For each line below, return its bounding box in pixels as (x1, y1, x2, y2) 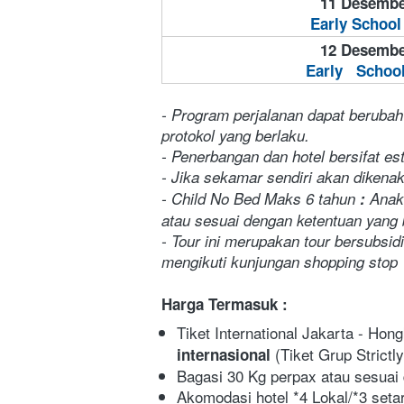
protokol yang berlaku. (161, 124, 309, 147)
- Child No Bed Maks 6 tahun (161, 188, 355, 210)
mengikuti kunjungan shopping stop (161, 251, 402, 273)
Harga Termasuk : (161, 293, 288, 316)
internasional (177, 344, 275, 366)
